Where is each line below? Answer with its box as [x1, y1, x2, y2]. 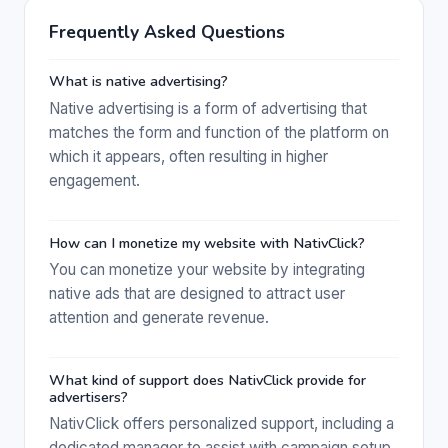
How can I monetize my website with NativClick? [49, 232, 365, 253]
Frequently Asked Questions [49, 19, 285, 44]
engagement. [49, 170, 140, 190]
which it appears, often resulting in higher [49, 146, 328, 166]
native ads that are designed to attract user [49, 284, 345, 304]
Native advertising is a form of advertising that [49, 98, 367, 118]
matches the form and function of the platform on [49, 122, 389, 142]
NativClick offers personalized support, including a [49, 414, 394, 434]
